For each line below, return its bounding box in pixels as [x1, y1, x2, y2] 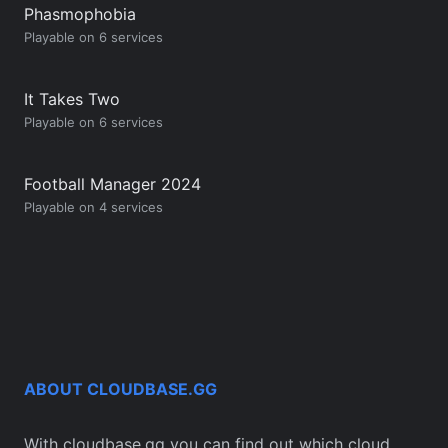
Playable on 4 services [24, 198, 163, 215]
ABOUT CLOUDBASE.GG [24, 379, 217, 400]
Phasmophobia [24, 3, 136, 24]
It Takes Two [24, 88, 120, 109]
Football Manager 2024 [24, 173, 201, 194]
